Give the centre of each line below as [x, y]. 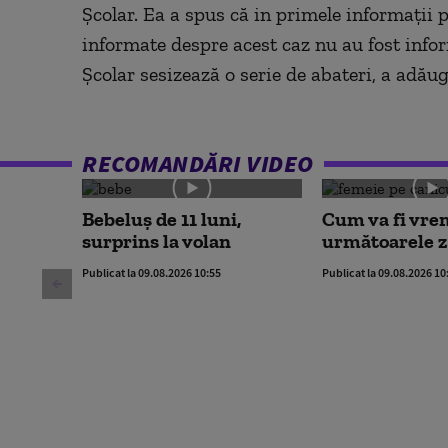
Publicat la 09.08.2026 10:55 [151, 272]
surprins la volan [156, 240]
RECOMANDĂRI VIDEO [198, 163]
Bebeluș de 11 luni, [161, 218]
